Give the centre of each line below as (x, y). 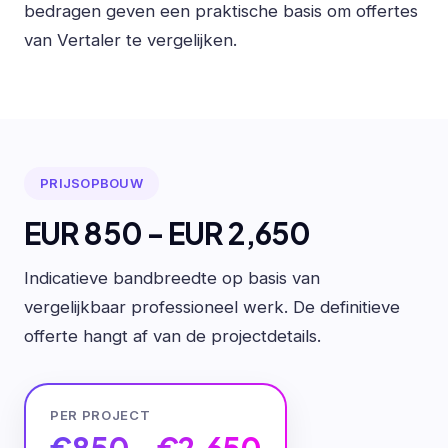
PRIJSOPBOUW (91, 182)
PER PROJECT (100, 414)
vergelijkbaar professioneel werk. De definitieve (212, 306)
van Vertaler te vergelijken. (130, 39)
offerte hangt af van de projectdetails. (172, 335)
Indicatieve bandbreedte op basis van (172, 277)
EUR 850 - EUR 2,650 (167, 233)
